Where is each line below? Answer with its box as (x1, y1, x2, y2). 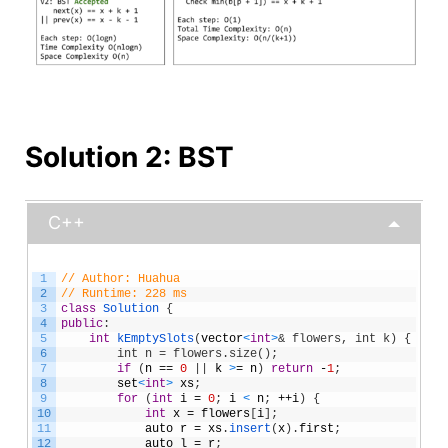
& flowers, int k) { (277, 331, 411, 346)
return (270, 361, 313, 376)
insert (228, 421, 271, 436)
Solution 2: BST (24, 139, 234, 174)
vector (200, 331, 243, 346)
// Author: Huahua (60, 271, 180, 286)
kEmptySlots (116, 331, 194, 346)
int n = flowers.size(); (60, 346, 278, 361)
